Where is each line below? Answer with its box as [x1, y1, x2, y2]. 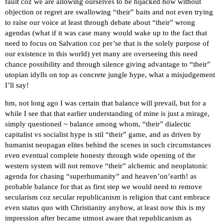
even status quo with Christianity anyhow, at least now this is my [5, 204, 206, 212]
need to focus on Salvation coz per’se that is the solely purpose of [5, 39, 209, 48]
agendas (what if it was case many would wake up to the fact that [5, 29, 207, 37]
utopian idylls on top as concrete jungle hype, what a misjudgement [5, 71, 215, 79]
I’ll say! [5, 81, 29, 90]
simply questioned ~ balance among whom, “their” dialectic [5, 120, 191, 128]
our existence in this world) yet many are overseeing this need [5, 50, 198, 58]
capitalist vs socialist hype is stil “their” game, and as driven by [5, 130, 201, 139]
